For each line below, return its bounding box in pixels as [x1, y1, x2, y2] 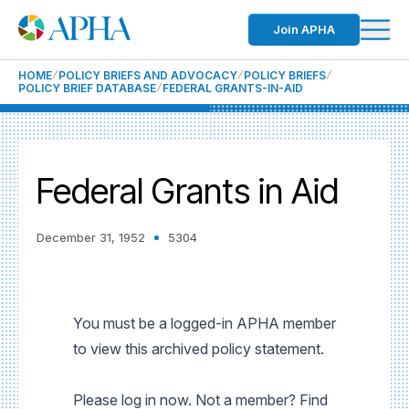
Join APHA [273, 22, 335, 37]
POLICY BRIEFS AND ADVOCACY [58, 68, 237, 82]
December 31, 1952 [37, 230, 145, 245]
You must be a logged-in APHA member [73, 314, 336, 332]
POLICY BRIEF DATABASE [18, 81, 156, 95]
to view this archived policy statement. [73, 340, 324, 358]
